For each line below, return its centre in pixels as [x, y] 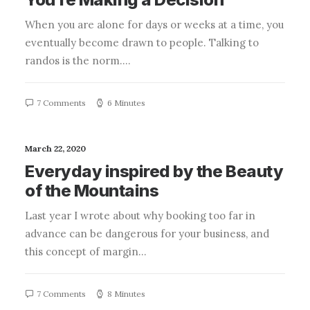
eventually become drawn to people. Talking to [142, 43]
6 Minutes [126, 103]
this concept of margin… [86, 252]
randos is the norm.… [78, 61]
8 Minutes [126, 294]
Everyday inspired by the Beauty [154, 171]
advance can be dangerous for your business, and [147, 234]
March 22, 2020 [55, 148]
